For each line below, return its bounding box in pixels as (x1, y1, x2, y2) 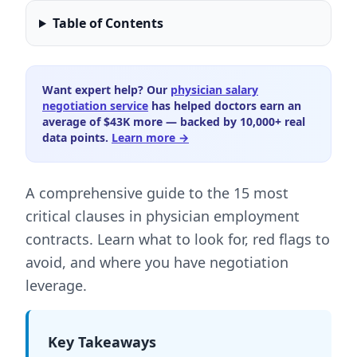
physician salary (171, 82, 258, 97)
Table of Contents (52, 14, 163, 32)
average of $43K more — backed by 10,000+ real (42, 114, 305, 129)
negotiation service (42, 98, 148, 113)
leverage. (25, 276, 87, 295)
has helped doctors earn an (148, 98, 301, 113)
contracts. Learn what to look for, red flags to (25, 229, 330, 249)
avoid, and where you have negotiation (25, 253, 288, 272)
